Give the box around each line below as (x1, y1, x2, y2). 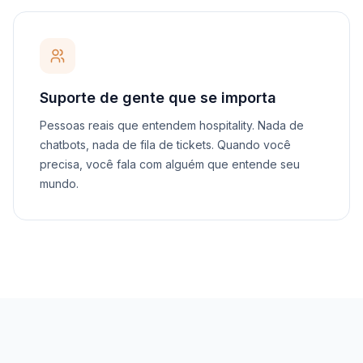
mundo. (40, 177, 79, 190)
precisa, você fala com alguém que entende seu (40, 157, 300, 171)
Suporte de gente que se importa (40, 89, 276, 106)
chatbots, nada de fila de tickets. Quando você (40, 138, 291, 152)
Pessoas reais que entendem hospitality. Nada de (40, 118, 304, 132)
